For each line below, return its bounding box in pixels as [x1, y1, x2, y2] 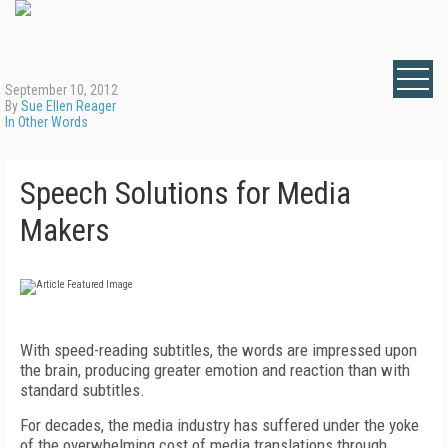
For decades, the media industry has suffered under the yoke [20, 415, 419, 435]
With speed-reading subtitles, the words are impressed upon [20, 340, 417, 360]
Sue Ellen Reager [21, 98, 116, 114]
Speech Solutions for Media [20, 175, 351, 212]
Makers [20, 212, 110, 249]
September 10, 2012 [5, 82, 118, 98]
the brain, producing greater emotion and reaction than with [20, 360, 410, 380]
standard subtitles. [20, 380, 145, 400]
